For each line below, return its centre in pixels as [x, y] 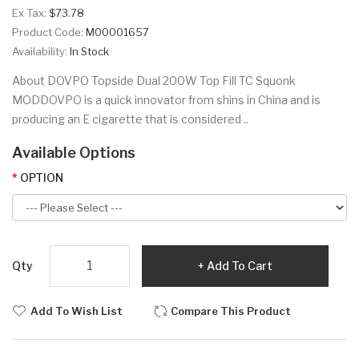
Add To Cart [240, 265]
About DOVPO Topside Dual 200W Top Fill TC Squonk [154, 80]
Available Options [74, 152]
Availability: [41, 51]
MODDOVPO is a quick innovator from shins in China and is [166, 99]
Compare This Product [231, 311]
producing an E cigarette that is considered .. [130, 119]
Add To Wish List [77, 311]
